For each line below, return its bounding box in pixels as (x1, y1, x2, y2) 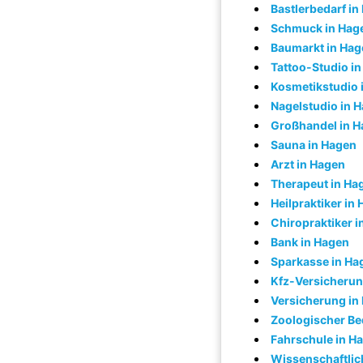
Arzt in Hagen (271, 157, 345, 171)
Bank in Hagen (271, 235, 349, 249)
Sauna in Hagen (271, 138, 357, 152)
